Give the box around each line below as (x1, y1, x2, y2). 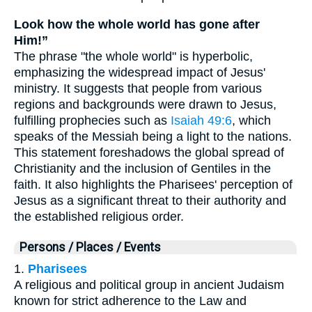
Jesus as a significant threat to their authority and (14, 193, 286, 208)
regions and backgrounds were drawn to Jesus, (14, 97, 276, 111)
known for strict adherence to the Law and (14, 293, 247, 308)
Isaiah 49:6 (171, 113, 232, 127)
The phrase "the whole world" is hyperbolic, (14, 49, 253, 63)
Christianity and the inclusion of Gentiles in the (14, 161, 271, 175)
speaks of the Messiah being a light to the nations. (14, 129, 292, 143)
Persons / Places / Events (19, 240, 161, 254)
